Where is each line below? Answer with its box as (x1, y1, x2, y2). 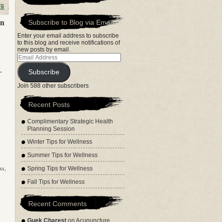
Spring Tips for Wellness (27, 165, 93, 172)
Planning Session (27, 125, 75, 132)
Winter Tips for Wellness (27, 138, 92, 145)
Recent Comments (28, 200, 87, 208)
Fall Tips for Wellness (27, 178, 85, 185)
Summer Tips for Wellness (27, 152, 98, 159)
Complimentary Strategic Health (27, 118, 113, 125)
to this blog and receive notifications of (17, 39, 120, 46)
